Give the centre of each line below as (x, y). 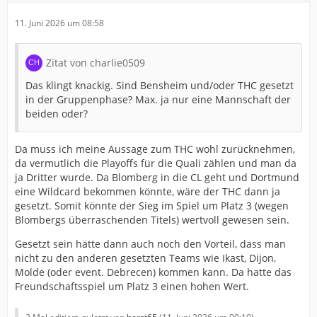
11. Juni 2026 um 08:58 (59, 23)
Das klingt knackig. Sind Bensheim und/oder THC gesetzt (160, 85)
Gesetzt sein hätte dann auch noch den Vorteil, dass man (150, 244)
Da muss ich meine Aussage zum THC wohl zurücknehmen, (155, 149)
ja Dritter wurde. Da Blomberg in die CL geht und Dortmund (157, 177)
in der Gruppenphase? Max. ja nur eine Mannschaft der (158, 99)
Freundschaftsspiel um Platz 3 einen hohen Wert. (132, 286)
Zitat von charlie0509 (96, 63)
